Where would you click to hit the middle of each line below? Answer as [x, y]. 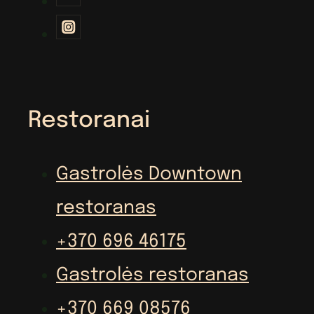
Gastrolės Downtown [149, 175]
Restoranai [89, 121]
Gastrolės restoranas [152, 276]
